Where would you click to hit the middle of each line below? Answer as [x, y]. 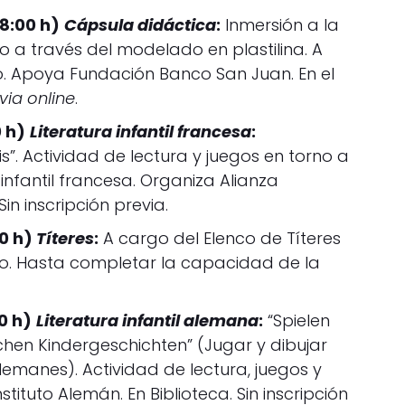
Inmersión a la [280, 24]
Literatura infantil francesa [141, 131]
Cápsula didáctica [141, 24]
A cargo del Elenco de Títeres [220, 238]
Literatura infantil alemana [148, 320]
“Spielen [297, 320]
